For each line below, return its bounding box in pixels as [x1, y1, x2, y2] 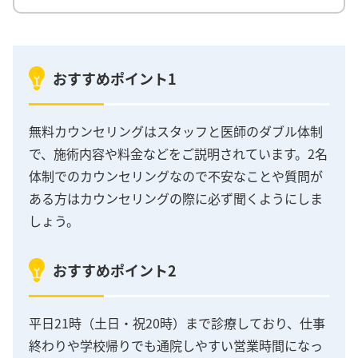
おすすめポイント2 [53, 260, 177, 281]
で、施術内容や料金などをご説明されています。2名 [29, 143, 328, 163]
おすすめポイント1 [53, 68, 177, 89]
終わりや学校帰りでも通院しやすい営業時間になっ [29, 336, 323, 356]
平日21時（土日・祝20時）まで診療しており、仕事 [29, 313, 325, 333]
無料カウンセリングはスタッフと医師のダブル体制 [29, 121, 323, 141]
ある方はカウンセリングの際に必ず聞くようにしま [29, 188, 323, 208]
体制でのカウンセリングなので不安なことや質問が [29, 165, 323, 185]
